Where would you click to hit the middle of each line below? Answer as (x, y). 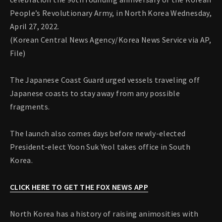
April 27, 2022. (35, 27)
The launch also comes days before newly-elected (98, 134)
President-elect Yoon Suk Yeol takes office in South (100, 147)
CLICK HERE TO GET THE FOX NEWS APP (79, 187)
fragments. (30, 107)
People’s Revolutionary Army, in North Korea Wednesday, (111, 13)
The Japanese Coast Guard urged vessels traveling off (105, 80)
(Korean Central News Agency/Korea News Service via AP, (111, 40)
